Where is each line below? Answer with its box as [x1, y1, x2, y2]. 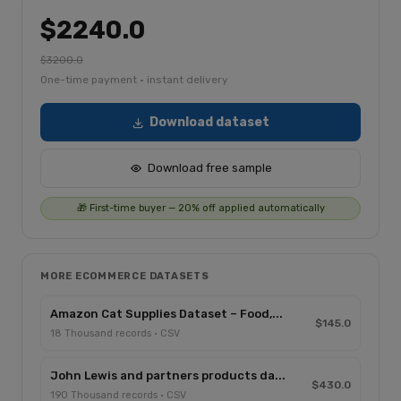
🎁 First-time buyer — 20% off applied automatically [76, 202, 325, 214]
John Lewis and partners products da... [50, 369, 286, 382]
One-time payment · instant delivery [40, 73, 228, 86]
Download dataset [149, 115, 269, 130]
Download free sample [147, 161, 272, 175]
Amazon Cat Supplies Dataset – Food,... [50, 307, 283, 320]
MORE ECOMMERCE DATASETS [40, 270, 209, 282]
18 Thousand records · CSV [50, 328, 180, 339]
